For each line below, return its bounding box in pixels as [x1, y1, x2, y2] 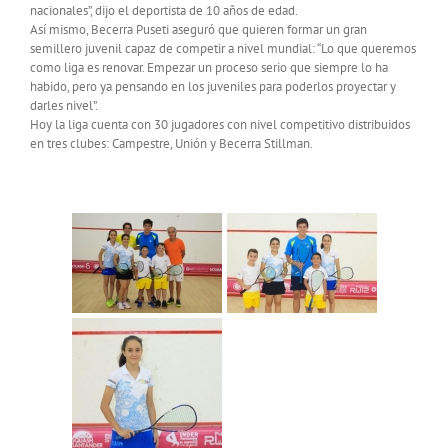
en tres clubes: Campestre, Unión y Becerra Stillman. [30, 134, 313, 152]
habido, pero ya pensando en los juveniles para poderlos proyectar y [30, 77, 396, 95]
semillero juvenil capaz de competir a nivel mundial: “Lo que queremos [30, 39, 416, 57]
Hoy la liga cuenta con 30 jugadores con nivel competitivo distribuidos [30, 115, 410, 133]
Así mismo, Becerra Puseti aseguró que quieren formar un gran [30, 20, 367, 38]
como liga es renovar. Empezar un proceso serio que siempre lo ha [30, 58, 388, 76]
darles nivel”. [30, 96, 98, 114]
